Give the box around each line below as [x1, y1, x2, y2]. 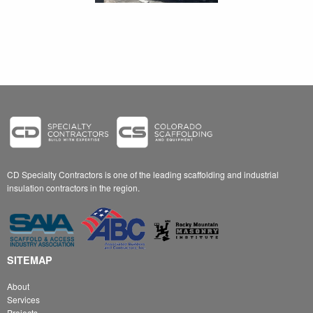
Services [7, 293, 40, 305]
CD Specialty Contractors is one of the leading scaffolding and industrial [7, 168, 279, 181]
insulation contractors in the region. [7, 182, 140, 194]
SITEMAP [7, 252, 52, 267]
